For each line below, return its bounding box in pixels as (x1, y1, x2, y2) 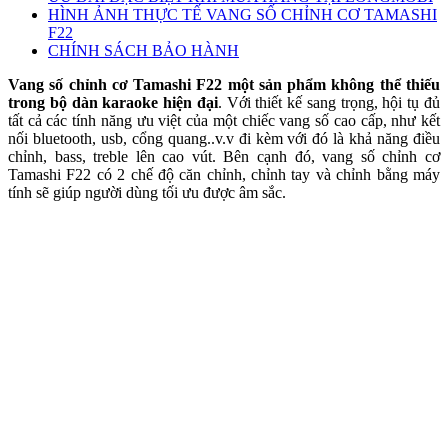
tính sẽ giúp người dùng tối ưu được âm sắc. (8, 183, 286, 201)
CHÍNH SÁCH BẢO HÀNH (48, 41, 239, 59)
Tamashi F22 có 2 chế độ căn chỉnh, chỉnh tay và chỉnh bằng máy (8, 165, 440, 183)
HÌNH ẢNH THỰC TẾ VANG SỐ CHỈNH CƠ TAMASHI (48, 5, 437, 23)
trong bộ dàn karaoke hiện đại (8, 93, 218, 111)
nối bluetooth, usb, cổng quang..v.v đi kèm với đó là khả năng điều (8, 129, 440, 147)
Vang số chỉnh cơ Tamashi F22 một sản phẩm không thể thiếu (8, 75, 440, 93)
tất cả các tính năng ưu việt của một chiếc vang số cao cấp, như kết (8, 111, 440, 129)
